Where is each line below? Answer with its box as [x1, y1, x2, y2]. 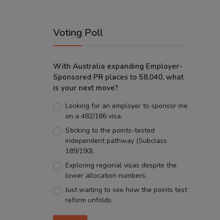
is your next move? [53, 83, 118, 93]
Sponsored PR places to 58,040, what [53, 72, 184, 82]
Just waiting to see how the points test [65, 185, 187, 194]
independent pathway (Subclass [65, 136, 167, 145]
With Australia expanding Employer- [53, 61, 182, 71]
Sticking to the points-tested [65, 126, 155, 135]
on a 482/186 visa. [65, 111, 122, 121]
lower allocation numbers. [65, 171, 147, 180]
